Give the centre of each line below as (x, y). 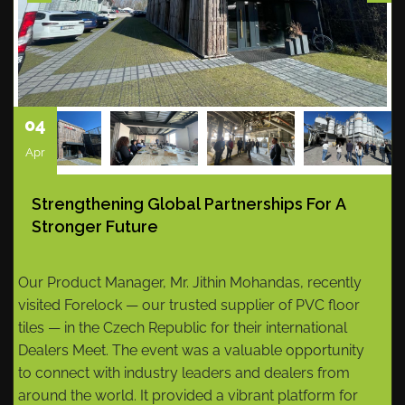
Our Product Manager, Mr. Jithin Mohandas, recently (190, 283)
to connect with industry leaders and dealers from (184, 373)
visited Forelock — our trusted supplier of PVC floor (189, 305)
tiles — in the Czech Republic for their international (183, 328)
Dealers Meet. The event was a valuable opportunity (191, 350)
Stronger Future (95, 226)
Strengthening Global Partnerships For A (189, 204)
